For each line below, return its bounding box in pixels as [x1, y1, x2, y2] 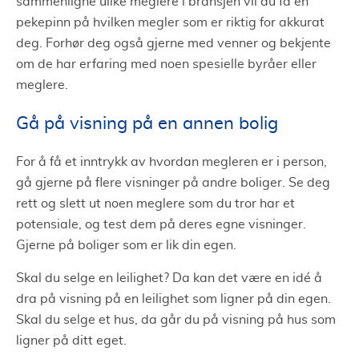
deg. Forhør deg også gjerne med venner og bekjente [16, 36, 331, 50]
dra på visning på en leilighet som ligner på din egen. [16, 292, 331, 305]
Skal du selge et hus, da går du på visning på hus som [16, 313, 336, 326]
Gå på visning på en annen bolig [16, 114, 278, 132]
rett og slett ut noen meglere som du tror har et [16, 196, 295, 210]
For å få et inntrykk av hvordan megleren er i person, [16, 155, 327, 168]
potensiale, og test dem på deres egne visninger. [16, 217, 306, 231]
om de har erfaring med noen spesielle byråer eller [16, 57, 317, 71]
